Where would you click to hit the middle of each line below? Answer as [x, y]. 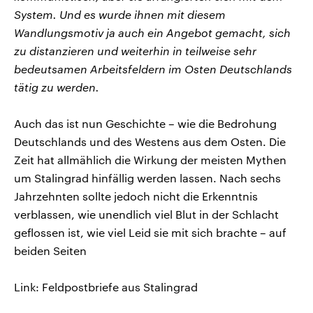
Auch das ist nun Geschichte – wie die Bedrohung [145, 123]
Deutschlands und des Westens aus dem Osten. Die [150, 141]
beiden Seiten [50, 250]
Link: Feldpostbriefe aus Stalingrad [106, 286]
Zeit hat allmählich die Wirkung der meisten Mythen [150, 159]
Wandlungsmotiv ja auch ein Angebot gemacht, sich [152, 32]
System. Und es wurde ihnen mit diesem [120, 14]
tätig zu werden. [57, 87]
